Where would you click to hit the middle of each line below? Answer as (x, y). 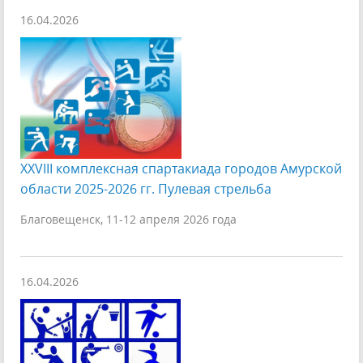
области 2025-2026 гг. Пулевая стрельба (146, 189)
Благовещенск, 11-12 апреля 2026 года (128, 219)
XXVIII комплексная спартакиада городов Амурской (181, 169)
